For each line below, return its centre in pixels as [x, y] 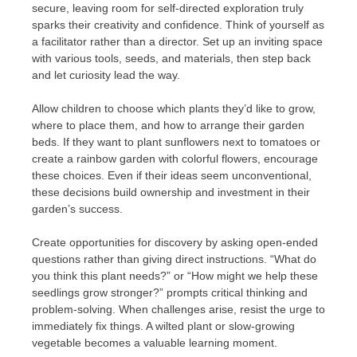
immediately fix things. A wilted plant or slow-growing [163, 326]
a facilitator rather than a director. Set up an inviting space [177, 42]
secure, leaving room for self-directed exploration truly [168, 8]
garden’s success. [77, 209]
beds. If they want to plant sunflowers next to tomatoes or [176, 142]
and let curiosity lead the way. [106, 75]
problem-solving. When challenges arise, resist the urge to [178, 310]
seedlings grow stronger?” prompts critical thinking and [170, 293]
